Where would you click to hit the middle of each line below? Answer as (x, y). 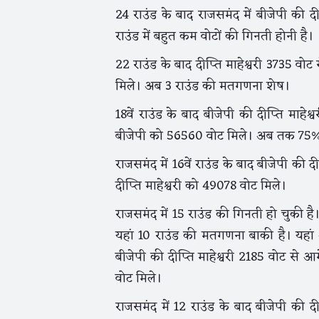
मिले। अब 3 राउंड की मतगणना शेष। (203, 86)
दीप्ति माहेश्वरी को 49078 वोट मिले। (201, 186)
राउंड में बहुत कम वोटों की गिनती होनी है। (214, 36)
